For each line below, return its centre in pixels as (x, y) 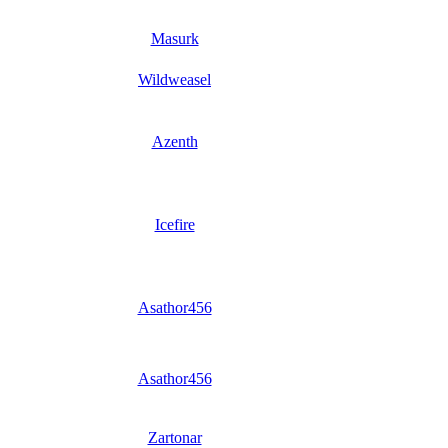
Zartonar (174, 437)
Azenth (174, 141)
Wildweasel (174, 79)
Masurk (174, 38)
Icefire (174, 224)
